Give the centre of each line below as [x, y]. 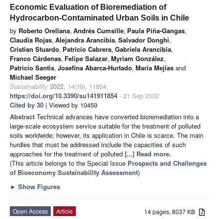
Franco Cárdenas [35, 58]
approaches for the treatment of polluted [67, 153]
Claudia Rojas [31, 40]
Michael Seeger [33, 77]
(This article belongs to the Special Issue [69, 163]
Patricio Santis [32, 67]
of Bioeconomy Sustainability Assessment [74, 172]
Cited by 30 [27, 105]
